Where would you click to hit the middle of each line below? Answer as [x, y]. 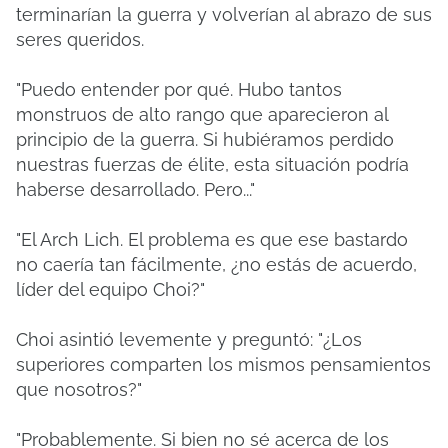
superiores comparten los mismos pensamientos [223, 364]
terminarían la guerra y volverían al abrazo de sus [224, 14]
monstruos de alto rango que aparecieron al [202, 114]
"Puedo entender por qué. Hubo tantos [179, 89]
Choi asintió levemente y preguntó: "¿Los [189, 339]
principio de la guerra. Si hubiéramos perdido [205, 139]
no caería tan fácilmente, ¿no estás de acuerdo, [216, 264]
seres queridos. [80, 39]
